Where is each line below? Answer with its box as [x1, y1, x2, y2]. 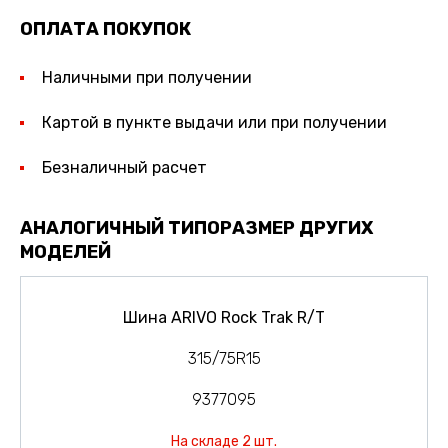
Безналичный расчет [41, 157, 207, 177]
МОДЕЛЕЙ [20, 240, 111, 263]
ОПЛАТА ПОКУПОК [20, 17, 191, 40]
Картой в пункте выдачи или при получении [41, 112, 387, 132]
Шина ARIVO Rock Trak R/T [123, 307, 325, 327]
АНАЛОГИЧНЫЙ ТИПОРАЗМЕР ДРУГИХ [20, 216, 373, 239]
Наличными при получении [41, 68, 252, 88]
